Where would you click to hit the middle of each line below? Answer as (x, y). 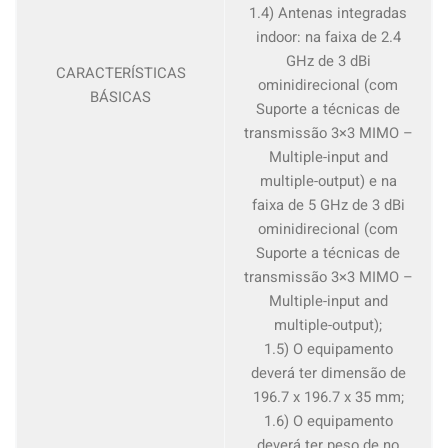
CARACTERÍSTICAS (120, 73)
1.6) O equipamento (328, 421)
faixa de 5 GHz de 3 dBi (328, 205)
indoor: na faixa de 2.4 (328, 37)
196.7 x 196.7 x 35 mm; (328, 397)
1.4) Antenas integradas (328, 13)
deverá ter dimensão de (328, 373)
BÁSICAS (120, 97)
